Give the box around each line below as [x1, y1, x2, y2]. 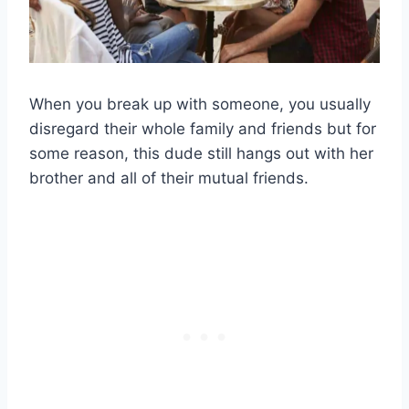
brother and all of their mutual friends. [29, 169, 309, 188]
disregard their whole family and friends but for [29, 120, 376, 139]
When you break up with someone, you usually [29, 95, 371, 114]
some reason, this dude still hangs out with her [29, 144, 373, 163]
